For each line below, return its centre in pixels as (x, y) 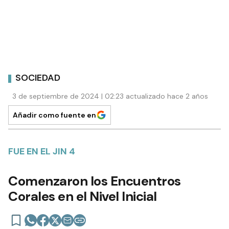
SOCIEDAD (38, 78)
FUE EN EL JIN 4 (42, 151)
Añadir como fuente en (54, 115)
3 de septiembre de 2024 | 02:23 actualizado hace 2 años (110, 96)
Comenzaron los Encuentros (95, 181)
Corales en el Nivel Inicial (83, 196)
